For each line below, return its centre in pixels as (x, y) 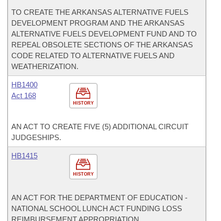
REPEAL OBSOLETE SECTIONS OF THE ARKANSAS (102, 45)
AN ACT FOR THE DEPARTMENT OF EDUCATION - (99, 198)
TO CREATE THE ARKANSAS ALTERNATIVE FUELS (100, 12)
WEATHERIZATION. (45, 66)
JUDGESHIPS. (36, 137)
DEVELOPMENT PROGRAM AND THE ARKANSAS (98, 23)
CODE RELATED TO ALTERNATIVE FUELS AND (93, 55)
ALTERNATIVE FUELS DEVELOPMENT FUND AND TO (104, 34)
